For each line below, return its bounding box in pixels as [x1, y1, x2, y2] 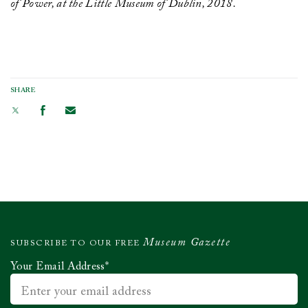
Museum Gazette [143, 237, 230, 249]
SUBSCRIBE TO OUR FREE [10, 239, 143, 248]
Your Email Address [10, 261, 105, 273]
